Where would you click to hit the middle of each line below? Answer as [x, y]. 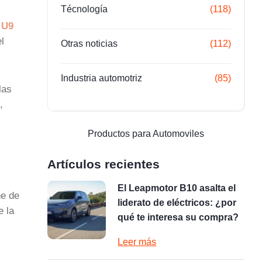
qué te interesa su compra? [178, 217]
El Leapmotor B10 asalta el [177, 188]
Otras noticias [89, 44]
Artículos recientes [104, 164]
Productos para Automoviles [146, 134]
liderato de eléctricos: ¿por [177, 203]
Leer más [137, 242]
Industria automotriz [102, 78]
